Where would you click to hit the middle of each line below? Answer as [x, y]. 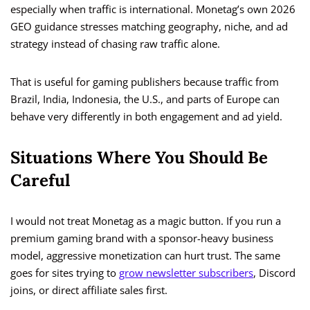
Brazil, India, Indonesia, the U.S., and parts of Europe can [145, 99]
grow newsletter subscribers [186, 273]
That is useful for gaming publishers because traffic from [145, 82]
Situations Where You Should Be [139, 158]
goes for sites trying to [65, 273]
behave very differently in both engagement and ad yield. [146, 117]
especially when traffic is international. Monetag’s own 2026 [153, 9]
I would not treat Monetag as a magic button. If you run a [146, 221]
